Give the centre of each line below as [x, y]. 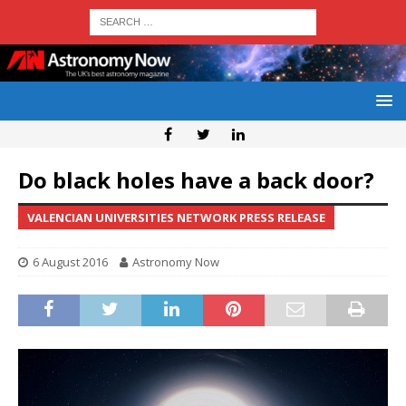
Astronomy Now [176, 262]
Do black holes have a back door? [196, 180]
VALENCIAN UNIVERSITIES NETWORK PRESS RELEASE [176, 218]
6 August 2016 [70, 262]
